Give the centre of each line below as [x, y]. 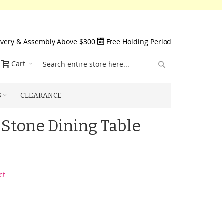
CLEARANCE [41, 95]
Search [178, 64]
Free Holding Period [139, 41]
